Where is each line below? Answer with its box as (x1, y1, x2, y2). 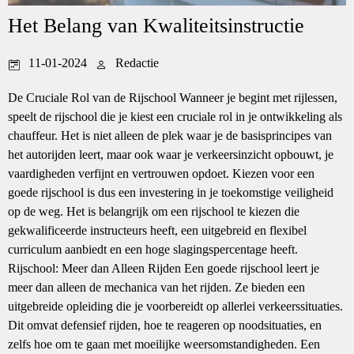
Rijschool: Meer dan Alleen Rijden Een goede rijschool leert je (8, 262, 319, 275)
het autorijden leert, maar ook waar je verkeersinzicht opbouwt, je (8, 148, 333, 161)
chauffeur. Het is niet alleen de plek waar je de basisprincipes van (8, 129, 332, 142)
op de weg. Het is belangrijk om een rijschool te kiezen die (8, 205, 299, 218)
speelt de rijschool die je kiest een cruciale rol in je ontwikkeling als (8, 110, 342, 123)
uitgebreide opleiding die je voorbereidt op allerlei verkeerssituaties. (8, 299, 343, 313)
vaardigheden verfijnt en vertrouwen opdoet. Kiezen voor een (8, 167, 314, 180)
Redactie (115, 56, 159, 70)
